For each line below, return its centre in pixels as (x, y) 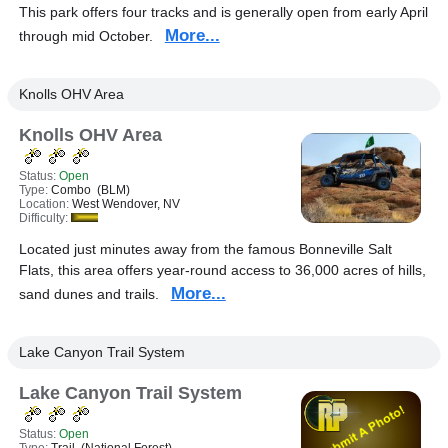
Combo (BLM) (90, 190)
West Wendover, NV (125, 204)
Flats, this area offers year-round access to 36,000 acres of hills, (222, 270)
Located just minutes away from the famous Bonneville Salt (205, 249)
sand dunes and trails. (94, 294)
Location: (45, 204)
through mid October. (91, 36)
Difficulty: (44, 218)
